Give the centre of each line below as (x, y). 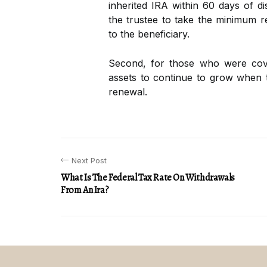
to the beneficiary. (149, 34)
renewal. (128, 92)
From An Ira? (85, 190)
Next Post (89, 160)
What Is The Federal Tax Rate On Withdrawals (148, 178)
